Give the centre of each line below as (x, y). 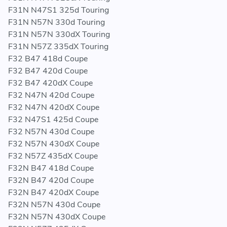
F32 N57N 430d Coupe (51, 132)
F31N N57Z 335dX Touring (58, 47)
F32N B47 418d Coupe (51, 168)
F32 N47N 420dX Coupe (54, 108)
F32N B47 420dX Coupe (53, 193)
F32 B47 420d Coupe (48, 71)
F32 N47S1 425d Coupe (53, 120)
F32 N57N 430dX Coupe (54, 144)
